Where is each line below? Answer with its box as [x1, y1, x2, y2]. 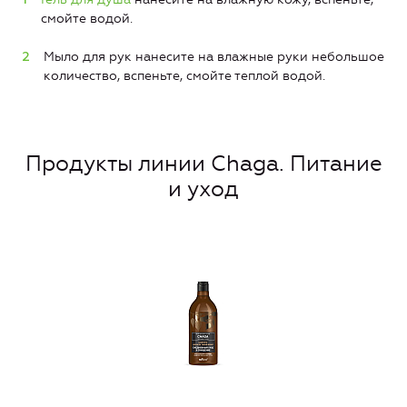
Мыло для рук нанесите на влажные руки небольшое [44, 49, 384, 65]
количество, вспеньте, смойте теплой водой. [44, 68, 325, 84]
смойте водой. [41, 11, 133, 27]
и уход [168, 175, 239, 202]
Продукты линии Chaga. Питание [25, 150, 382, 176]
